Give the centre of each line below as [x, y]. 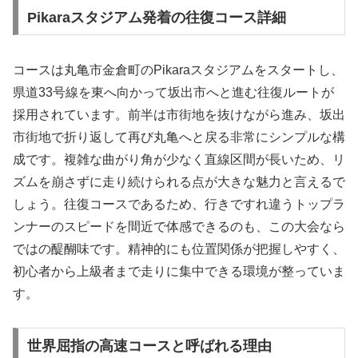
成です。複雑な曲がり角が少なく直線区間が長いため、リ [179, 159]
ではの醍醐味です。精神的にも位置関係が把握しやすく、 [179, 249]
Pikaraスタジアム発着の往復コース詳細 [156, 17]
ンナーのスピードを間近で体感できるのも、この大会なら [179, 226]
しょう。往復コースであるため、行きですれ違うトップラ [179, 204]
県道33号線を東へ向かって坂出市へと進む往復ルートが [173, 92]
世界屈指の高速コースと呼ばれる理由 [149, 346]
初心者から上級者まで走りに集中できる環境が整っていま [179, 271]
